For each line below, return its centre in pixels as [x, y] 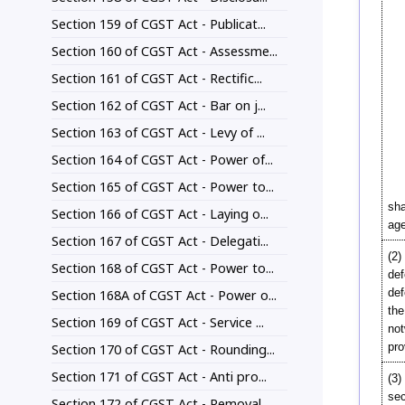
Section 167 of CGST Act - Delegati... [160, 241]
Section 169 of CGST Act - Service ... [158, 323]
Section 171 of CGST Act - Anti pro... [159, 377]
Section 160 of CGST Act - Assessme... [165, 52]
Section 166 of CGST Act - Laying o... [160, 214]
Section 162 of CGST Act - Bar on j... [159, 106]
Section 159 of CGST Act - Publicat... [159, 24]
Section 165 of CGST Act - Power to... [163, 187]
